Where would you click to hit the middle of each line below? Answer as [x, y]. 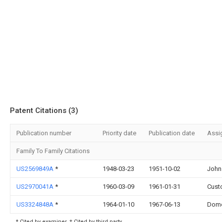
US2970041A [36, 187]
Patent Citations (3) [44, 111]
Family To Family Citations [53, 151]
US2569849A [36, 169]
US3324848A [36, 204]
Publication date [172, 133]
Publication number [44, 133]
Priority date [119, 133]
